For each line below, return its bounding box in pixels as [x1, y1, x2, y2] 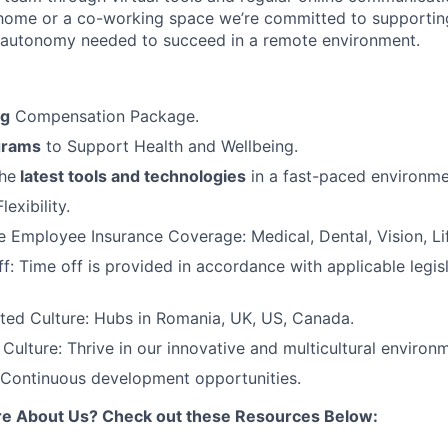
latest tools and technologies [16, 165, 246, 186]
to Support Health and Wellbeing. [41, 135, 298, 156]
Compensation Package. [10, 105, 199, 126]
